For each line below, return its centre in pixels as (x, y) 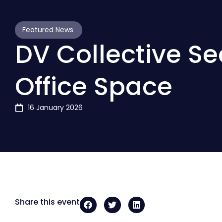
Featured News (48, 29)
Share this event (47, 202)
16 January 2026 (55, 107)
